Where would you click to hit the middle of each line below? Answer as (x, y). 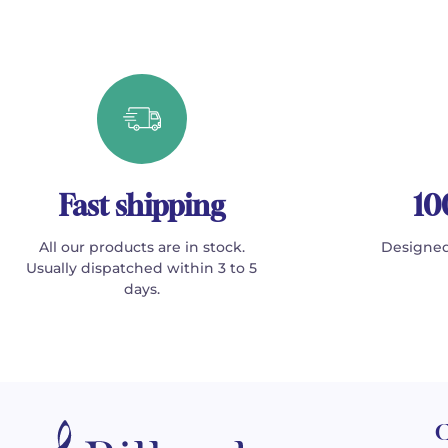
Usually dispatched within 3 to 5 (142, 268)
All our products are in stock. (141, 247)
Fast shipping (141, 205)
